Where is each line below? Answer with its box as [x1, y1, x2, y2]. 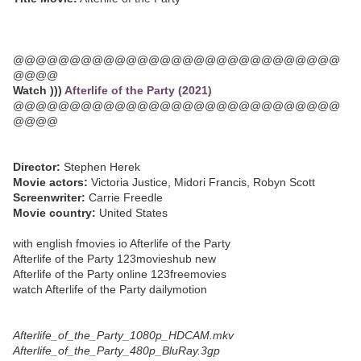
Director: [13, 160, 60, 174]
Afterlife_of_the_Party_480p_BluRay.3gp [13, 344, 220, 358]
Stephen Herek [60, 160, 140, 174]
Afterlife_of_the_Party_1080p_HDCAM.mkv [13, 329, 234, 342]
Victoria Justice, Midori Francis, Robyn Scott [88, 176, 315, 189]
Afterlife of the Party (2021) [64, 84, 212, 98]
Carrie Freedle [85, 191, 163, 205]
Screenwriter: [13, 191, 85, 205]
